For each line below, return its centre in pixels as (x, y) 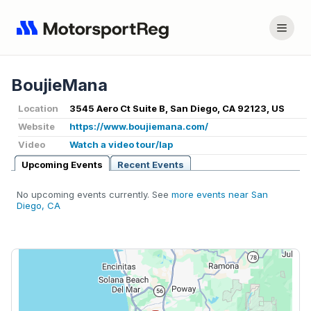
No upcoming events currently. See (94, 195)
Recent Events (151, 165)
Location (38, 109)
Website (36, 127)
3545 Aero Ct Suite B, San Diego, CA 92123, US (177, 109)
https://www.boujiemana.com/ (139, 127)
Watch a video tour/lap (121, 145)
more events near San (220, 195)
